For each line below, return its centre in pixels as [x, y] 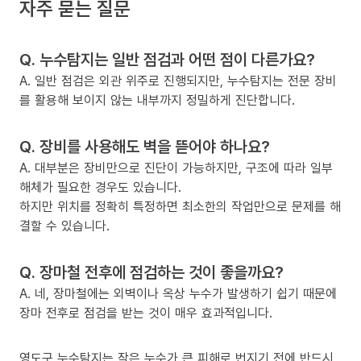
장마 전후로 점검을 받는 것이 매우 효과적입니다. [146, 313]
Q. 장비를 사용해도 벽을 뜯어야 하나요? [145, 147]
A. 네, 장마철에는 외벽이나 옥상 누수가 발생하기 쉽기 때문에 [178, 294]
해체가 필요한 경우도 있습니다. [100, 187]
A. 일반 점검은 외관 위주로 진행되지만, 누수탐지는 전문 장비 [178, 81]
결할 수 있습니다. [64, 226]
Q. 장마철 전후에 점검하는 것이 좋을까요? [151, 272]
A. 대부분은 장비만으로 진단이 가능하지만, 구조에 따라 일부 [176, 168]
